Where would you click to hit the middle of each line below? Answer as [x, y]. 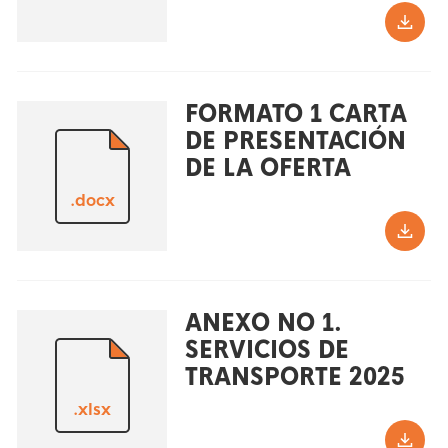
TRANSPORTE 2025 [294, 377]
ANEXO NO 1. [263, 323]
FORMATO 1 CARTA [295, 114]
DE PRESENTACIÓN [295, 141]
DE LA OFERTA [267, 168]
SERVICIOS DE [266, 350]
